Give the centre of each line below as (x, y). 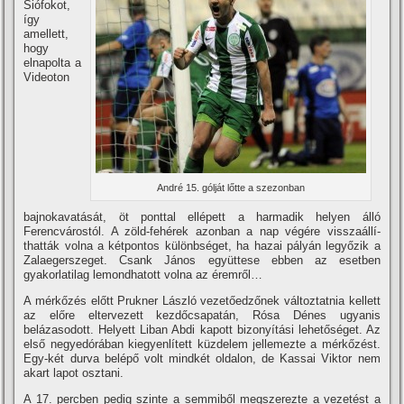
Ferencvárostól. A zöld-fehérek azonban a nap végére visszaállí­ (202, 231)
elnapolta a (52, 63)
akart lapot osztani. (74, 372)
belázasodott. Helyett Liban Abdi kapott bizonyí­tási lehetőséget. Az (202, 329)
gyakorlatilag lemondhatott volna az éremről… (143, 274)
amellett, (46, 34)
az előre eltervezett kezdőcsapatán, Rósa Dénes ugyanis (202, 315)
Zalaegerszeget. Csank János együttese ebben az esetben (202, 260)
